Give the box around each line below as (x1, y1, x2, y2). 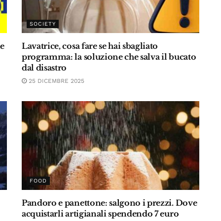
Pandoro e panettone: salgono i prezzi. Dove (22, 198, 197, 208)
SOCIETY (30, 21, 56, 27)
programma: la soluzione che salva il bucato (22, 52, 196, 62)
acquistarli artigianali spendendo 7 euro (22, 209, 179, 219)
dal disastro (22, 63, 67, 73)
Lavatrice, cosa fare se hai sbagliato (22, 41, 158, 51)
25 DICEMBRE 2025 (27, 77, 84, 84)
